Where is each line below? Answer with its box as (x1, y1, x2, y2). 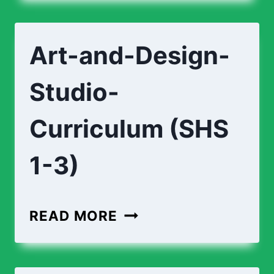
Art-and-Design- (29, 40, 230, 70)
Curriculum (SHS (29, 114, 229, 144)
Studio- (29, 77, 119, 107)
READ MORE (29, 207, 118, 224)
